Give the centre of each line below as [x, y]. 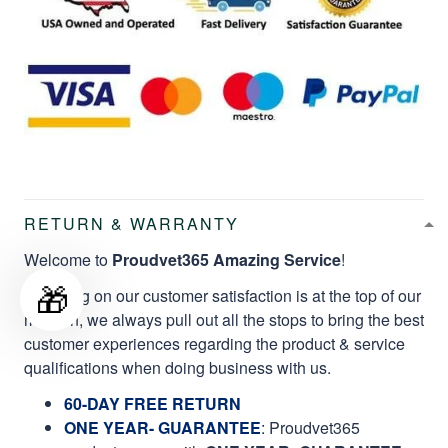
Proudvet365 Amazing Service [226, 260]
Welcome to [68, 260]
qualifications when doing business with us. [179, 368]
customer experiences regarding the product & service [214, 344]
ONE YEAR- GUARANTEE [162, 428]
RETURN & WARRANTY [131, 224]
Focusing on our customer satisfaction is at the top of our [222, 296]
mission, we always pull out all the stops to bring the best [224, 320]
